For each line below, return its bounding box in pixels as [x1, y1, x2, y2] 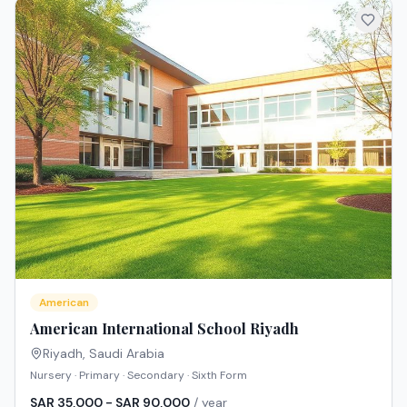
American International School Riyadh [30, 318, 299, 338]
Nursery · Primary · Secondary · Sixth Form [30, 367, 247, 382]
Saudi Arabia [89, 344, 164, 362]
